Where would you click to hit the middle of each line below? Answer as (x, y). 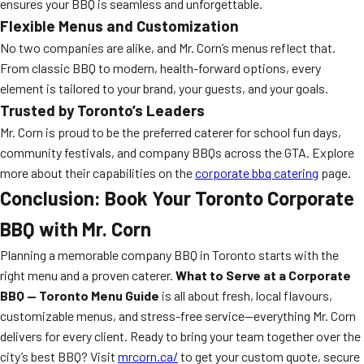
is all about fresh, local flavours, (246, 295)
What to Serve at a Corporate (263, 275)
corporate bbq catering (257, 173)
